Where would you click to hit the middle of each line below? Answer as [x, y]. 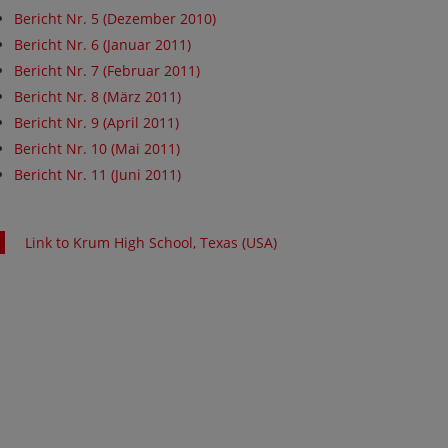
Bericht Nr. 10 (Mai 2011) [97, 148]
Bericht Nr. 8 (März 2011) [97, 96]
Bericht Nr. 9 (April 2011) [96, 122]
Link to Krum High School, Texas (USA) [151, 242]
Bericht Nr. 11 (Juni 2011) [97, 174]
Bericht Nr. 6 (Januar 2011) [102, 44]
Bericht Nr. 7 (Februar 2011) [107, 70]
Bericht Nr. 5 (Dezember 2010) [115, 18]
